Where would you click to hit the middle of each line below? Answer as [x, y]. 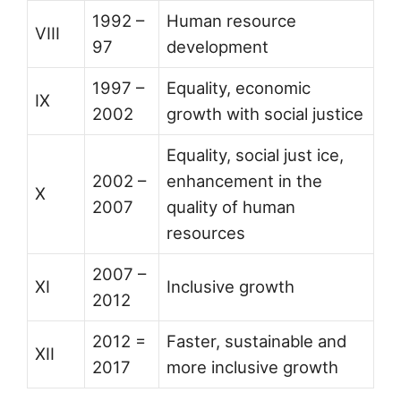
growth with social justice [265, 113]
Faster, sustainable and [256, 341]
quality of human [231, 206]
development [218, 46]
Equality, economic [239, 87]
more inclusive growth [252, 367]
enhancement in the [244, 180]
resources [206, 232]
